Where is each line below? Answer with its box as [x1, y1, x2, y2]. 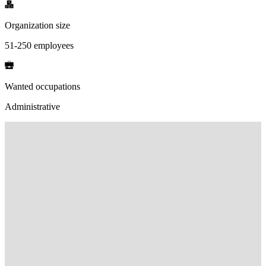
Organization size [5, 20, 70, 30]
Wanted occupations [5, 81, 80, 91]
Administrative [5, 101, 60, 112]
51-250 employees [5, 40, 74, 50]
